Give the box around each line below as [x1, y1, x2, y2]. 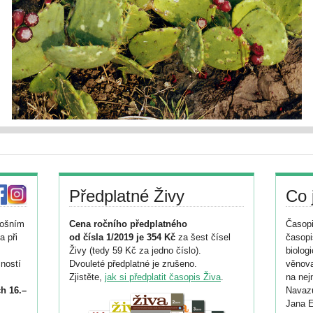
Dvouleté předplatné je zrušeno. [69, 259, 197, 269]
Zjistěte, [69, 272, 105, 282]
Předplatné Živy [69, 187, 184, 205]
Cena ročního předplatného [69, 219, 187, 229]
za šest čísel [175, 232, 231, 242]
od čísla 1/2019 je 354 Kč [69, 232, 175, 242]
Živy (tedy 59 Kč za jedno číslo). [69, 245, 201, 256]
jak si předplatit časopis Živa [105, 272, 221, 282]
